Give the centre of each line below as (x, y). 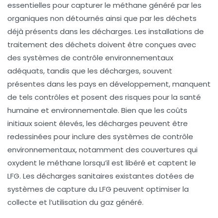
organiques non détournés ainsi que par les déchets (102, 18)
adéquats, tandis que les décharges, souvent (90, 71)
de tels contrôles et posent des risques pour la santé (104, 97)
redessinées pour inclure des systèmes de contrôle (100, 136)
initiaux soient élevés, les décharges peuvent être (98, 123)
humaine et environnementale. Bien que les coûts (97, 110)
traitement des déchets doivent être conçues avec (102, 44)
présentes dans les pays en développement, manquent (109, 84)
